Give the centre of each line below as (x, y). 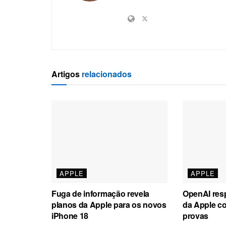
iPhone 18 (70, 215)
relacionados (106, 74)
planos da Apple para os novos (109, 204)
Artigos (66, 74)
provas (195, 215)
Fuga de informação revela (100, 193)
